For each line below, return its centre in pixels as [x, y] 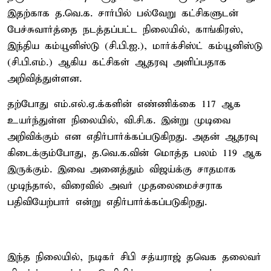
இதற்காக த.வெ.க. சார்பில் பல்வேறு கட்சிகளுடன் [123, 13]
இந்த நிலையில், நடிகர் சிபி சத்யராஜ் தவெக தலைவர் [134, 257]
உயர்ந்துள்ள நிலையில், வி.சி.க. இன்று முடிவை [119, 120]
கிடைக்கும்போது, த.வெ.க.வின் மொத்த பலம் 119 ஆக [135, 153]
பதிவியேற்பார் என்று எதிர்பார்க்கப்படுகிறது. [107, 202]
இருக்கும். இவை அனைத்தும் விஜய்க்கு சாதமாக [122, 169]
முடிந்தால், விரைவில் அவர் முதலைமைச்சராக [115, 186]
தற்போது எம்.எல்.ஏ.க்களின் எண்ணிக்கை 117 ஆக [124, 104]
